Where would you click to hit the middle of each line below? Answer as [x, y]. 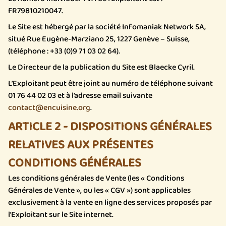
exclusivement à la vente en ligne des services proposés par [110, 203]
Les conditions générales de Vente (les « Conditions [96, 178]
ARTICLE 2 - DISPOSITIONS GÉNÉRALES [110, 127]
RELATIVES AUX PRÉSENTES [81, 145]
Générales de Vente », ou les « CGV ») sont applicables [99, 190]
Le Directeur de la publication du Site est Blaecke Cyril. [101, 67]
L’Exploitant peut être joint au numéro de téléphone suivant [110, 83]
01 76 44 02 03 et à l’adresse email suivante [80, 96]
